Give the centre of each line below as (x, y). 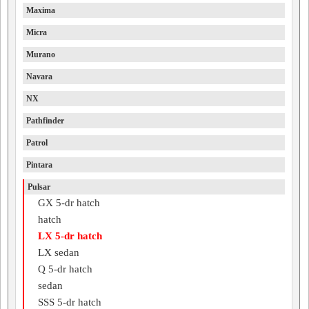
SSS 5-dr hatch (70, 302)
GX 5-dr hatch (69, 203)
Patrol (37, 143)
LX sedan (59, 252)
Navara (39, 77)
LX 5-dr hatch (70, 236)
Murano (41, 54)
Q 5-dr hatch (65, 269)
